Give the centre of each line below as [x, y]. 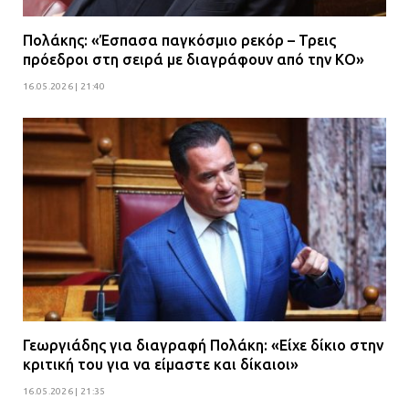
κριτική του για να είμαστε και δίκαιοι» [161, 365]
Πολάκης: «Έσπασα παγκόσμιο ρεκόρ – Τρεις [179, 40]
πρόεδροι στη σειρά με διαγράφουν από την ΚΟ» [194, 59]
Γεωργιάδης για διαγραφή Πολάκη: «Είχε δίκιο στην [203, 346]
